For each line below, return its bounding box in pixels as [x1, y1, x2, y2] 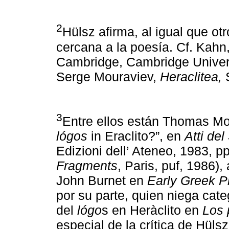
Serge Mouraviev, [56, 69, 160, 84]
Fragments [56, 158, 118, 173]
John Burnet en [56, 173, 147, 188]
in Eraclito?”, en [87, 129, 185, 144]
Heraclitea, [160, 69, 222, 84]
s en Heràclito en [102, 203, 202, 218]
